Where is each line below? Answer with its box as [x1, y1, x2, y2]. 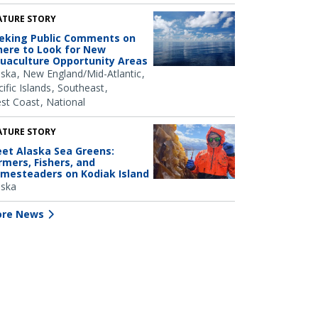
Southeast [57, 80, 104, 94]
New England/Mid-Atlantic [23, 66, 141, 80]
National [46, 94, 85, 109]
